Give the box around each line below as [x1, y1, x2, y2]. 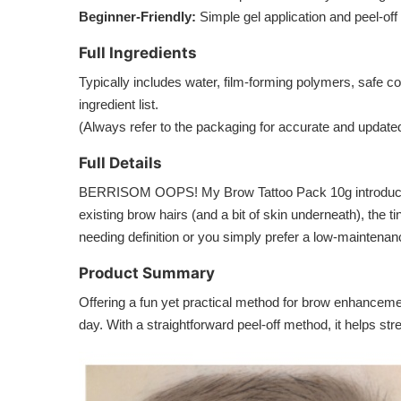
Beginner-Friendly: [79, 9, 196, 24]
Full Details [79, 154, 162, 172]
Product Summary [79, 264, 215, 282]
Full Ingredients [79, 44, 197, 62]
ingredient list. [79, 97, 158, 112]
